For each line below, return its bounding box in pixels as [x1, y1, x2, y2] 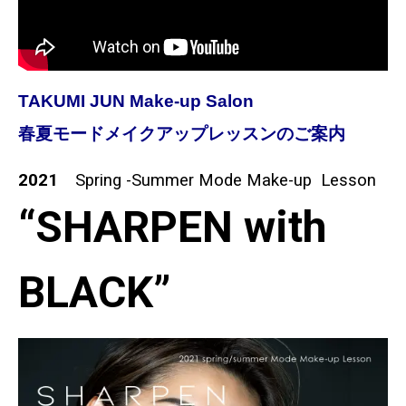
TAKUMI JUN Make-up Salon [18, 92, 254, 111]
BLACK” [18, 266, 170, 318]
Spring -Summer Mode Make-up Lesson [75, 169, 376, 190]
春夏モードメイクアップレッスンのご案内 [18, 124, 345, 145]
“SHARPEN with [18, 200, 326, 253]
